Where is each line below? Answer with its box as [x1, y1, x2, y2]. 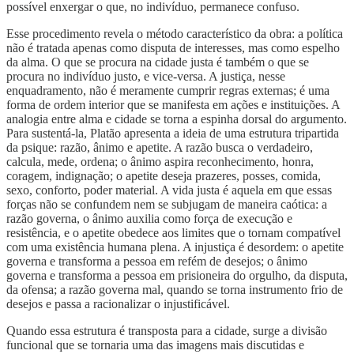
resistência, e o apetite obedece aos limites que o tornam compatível [6, 225, 341, 239]
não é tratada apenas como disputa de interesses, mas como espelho [6, 40, 340, 55]
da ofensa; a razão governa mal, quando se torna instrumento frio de [6, 282, 343, 296]
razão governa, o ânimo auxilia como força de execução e [6, 211, 292, 225]
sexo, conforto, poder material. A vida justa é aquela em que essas [6, 183, 332, 197]
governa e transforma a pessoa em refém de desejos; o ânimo [6, 254, 307, 268]
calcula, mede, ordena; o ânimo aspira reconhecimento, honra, [6, 154, 314, 168]
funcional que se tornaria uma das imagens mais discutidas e [6, 337, 304, 352]
